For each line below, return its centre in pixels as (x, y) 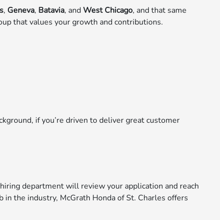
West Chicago (108, 11)
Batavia (52, 11)
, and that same (160, 11)
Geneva (21, 11)
